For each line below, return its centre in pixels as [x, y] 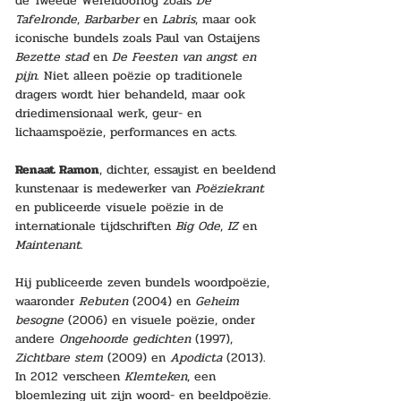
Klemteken [156, 376]
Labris [179, 19]
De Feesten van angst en [186, 57]
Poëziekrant [230, 188]
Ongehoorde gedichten [125, 339]
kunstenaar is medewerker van [105, 188]
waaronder [47, 301]
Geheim [219, 301]
